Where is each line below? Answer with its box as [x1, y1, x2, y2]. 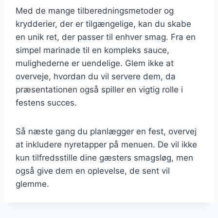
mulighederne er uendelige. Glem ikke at [16, 58, 174, 68]
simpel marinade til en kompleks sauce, [16, 45, 169, 55]
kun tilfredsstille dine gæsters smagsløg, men [16, 152, 193, 163]
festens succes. [16, 97, 77, 108]
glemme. [16, 179, 49, 189]
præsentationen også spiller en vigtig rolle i [16, 84, 183, 94]
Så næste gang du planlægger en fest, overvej [16, 126, 197, 136]
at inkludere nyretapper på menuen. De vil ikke [16, 139, 197, 149]
